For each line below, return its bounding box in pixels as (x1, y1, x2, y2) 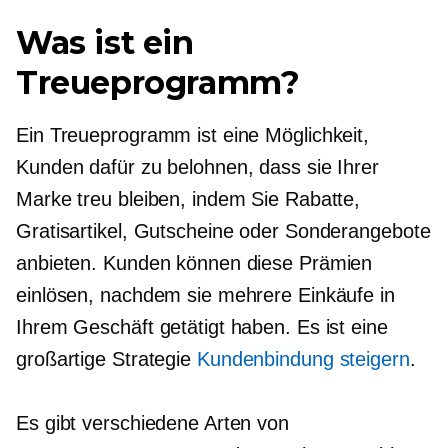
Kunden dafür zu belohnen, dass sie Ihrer (16, 156, 379, 178)
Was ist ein (16, 23, 194, 62)
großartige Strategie (16, 348, 197, 370)
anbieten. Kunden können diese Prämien (16, 252, 373, 274)
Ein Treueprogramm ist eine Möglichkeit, (16, 124, 370, 146)
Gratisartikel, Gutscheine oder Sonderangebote (16, 220, 431, 242)
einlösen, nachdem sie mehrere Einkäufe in (16, 284, 395, 306)
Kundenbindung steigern (196, 348, 410, 370)
